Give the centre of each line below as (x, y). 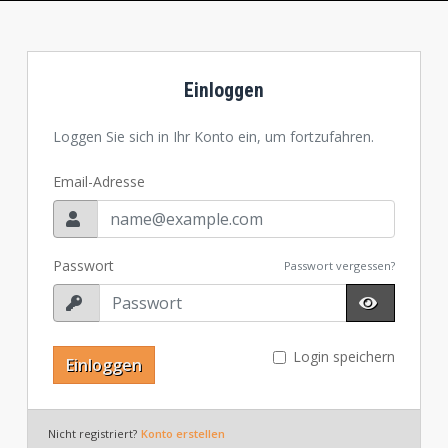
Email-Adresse (98, 181)
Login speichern (344, 356)
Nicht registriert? (92, 433)
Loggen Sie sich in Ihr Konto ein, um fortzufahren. (213, 136)
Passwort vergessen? (340, 265)
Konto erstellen (182, 433)
